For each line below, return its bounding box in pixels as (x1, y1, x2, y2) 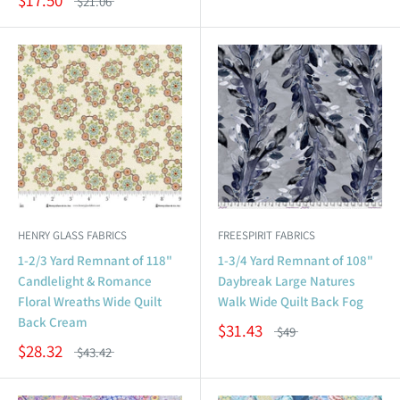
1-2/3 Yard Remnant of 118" (18, 251, 172, 269)
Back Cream (18, 312, 87, 330)
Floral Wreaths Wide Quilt (18, 292, 162, 310)
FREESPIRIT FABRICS (218, 227, 315, 243)
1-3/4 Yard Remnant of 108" (218, 251, 373, 269)
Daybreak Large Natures (218, 271, 354, 289)
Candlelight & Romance (18, 271, 152, 289)
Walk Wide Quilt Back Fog (218, 292, 363, 310)
